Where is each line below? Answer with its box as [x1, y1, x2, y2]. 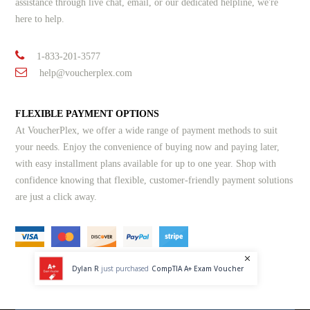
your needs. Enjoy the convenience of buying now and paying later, [15, 141, 280, 152]
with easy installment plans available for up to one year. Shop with [15, 158, 277, 169]
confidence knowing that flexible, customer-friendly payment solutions [15, 174, 293, 185]
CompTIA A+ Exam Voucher [152, 263, 244, 273]
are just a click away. [15, 191, 98, 202]
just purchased [101, 263, 149, 273]
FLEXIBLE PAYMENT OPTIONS [15, 108, 160, 119]
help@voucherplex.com [39, 67, 133, 78]
